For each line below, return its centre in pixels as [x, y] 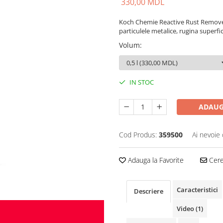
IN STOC [141, 82]
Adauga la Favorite [155, 160]
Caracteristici [197, 190]
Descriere [149, 191]
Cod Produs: [138, 135]
